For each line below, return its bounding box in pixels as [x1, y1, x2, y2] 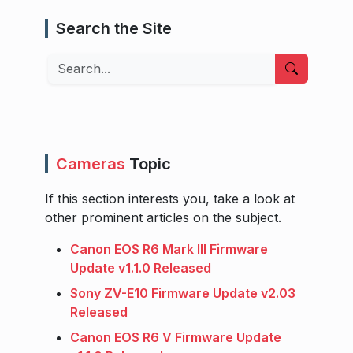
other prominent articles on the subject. [45, 209, 281, 225]
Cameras [56, 154, 125, 173]
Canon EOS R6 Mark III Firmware [70, 240, 268, 257]
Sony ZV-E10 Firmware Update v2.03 [70, 284, 295, 301]
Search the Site [56, 18, 172, 38]
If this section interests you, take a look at [45, 190, 295, 206]
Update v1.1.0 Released [70, 259, 211, 276]
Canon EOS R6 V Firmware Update [70, 329, 281, 345]
